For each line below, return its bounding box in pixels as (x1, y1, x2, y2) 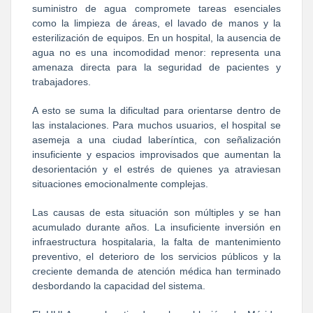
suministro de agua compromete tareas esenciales (32, 2, 281, 14)
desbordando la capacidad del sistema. (32, 279, 205, 291)
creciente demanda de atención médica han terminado (32, 265, 281, 277)
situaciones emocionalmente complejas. (32, 177, 208, 189)
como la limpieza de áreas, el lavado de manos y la (32, 17, 281, 29)
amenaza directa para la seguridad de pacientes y (32, 61, 281, 73)
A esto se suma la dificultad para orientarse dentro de (32, 104, 281, 116)
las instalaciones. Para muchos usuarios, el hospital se (32, 119, 281, 131)
